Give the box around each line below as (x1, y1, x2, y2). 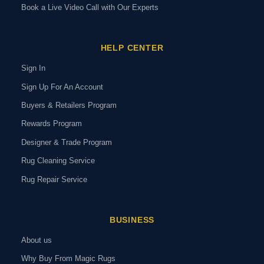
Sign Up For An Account (21, 82, 103, 91)
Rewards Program (21, 119, 82, 128)
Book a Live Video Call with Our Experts (21, 3, 159, 12)
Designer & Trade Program (21, 138, 112, 147)
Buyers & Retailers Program (21, 101, 117, 110)
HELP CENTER (100, 43, 164, 53)
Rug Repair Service (21, 174, 87, 184)
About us (21, 236, 52, 245)
